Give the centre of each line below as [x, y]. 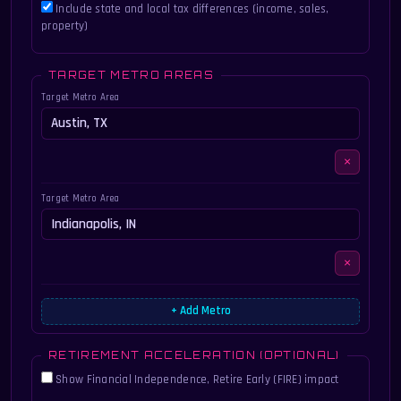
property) [64, 26]
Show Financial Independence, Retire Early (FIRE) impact [197, 380]
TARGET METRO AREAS [131, 76]
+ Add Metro [200, 311]
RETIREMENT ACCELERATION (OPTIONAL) [194, 356]
